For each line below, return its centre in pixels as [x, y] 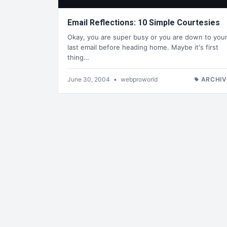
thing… [78, 57]
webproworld [139, 79]
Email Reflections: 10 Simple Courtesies [179, 23]
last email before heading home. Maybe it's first [143, 47]
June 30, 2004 [89, 79]
